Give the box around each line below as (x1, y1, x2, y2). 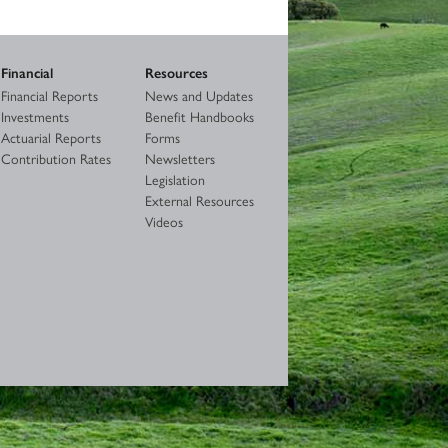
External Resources (144, 189, 254, 210)
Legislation (144, 168, 205, 189)
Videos (144, 210, 183, 231)
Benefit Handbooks (144, 105, 254, 126)
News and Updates (144, 84, 253, 105)
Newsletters (144, 147, 215, 168)
